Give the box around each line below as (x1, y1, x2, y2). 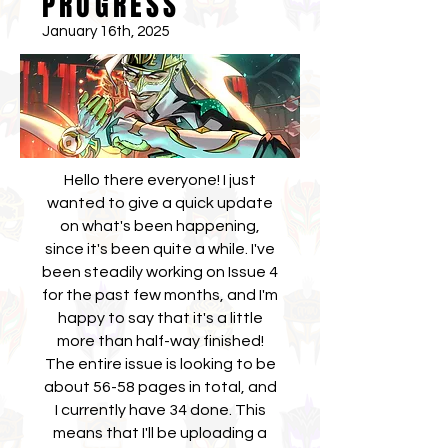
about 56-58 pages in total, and (43, 379, 277, 395)
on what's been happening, (60, 218, 260, 234)
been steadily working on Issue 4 (42, 264, 278, 280)
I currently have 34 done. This (54, 402, 266, 418)
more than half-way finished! (56, 333, 264, 349)
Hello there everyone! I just (64, 172, 256, 188)
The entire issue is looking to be (44, 356, 276, 372)
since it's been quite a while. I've (45, 241, 275, 257)
